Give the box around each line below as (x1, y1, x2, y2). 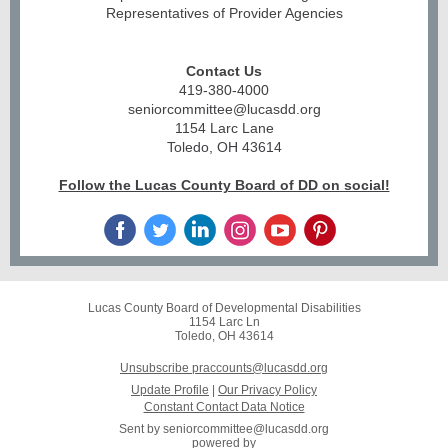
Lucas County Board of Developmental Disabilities (87, 301, 361, 315)
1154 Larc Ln (188, 315, 260, 329)
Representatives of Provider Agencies (105, 5, 343, 21)
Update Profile (131, 383, 209, 397)
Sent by (119, 422, 163, 436)
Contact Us (186, 63, 262, 79)
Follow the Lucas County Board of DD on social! (58, 177, 390, 193)
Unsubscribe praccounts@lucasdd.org (120, 361, 328, 375)
